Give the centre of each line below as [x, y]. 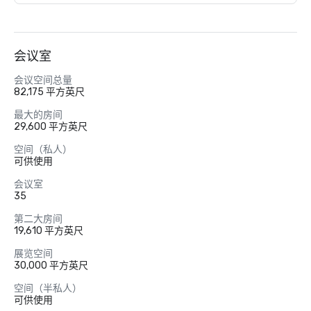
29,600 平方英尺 [51, 127]
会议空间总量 [43, 80]
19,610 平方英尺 [49, 231]
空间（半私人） [48, 288]
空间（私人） [43, 150]
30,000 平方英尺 [51, 266]
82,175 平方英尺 [49, 92]
